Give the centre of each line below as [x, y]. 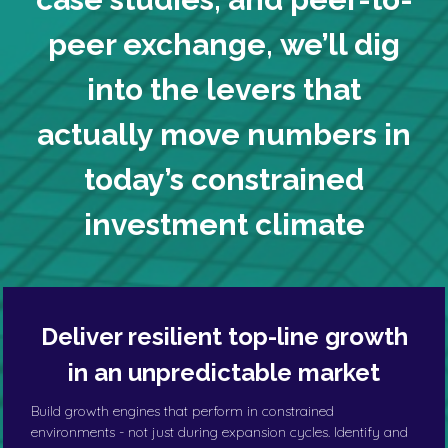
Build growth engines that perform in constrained [182, 410]
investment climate [224, 224]
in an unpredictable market [224, 372]
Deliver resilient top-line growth [224, 336]
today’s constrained [224, 179]
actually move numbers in [224, 134]
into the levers [195, 89]
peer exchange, [164, 44]
